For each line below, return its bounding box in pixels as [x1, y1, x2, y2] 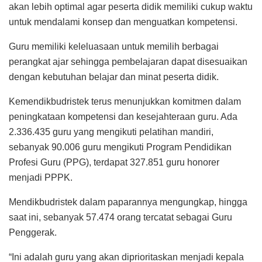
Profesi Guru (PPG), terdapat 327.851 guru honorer [9, 157, 219, 167]
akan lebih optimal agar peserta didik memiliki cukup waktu [9, 1, 253, 12]
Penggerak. [9, 227, 57, 237]
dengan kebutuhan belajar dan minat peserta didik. [9, 71, 219, 82]
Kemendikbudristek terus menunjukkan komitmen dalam [9, 96, 241, 106]
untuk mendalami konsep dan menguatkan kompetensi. [9, 16, 237, 27]
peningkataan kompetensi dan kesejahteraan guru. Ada [9, 111, 237, 122]
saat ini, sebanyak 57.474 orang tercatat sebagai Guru [9, 212, 232, 222]
